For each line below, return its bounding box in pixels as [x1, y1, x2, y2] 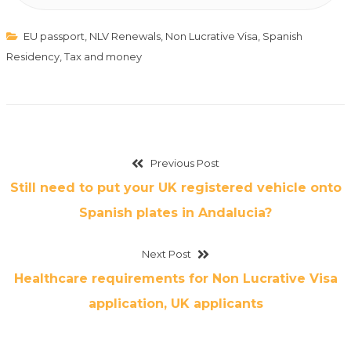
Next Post [141, 248, 191, 261]
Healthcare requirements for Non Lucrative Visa [13, 271, 338, 287]
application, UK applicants [88, 296, 263, 312]
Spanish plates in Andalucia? [79, 205, 272, 221]
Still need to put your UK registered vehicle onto [9, 180, 342, 196]
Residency [6, 50, 60, 63]
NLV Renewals [89, 30, 161, 43]
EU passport [23, 30, 85, 43]
